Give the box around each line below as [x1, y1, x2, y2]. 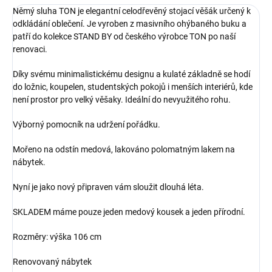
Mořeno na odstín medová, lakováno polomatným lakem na [13, 144, 235, 155]
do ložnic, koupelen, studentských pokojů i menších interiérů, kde [13, 82, 253, 92]
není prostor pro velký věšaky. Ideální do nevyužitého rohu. [13, 95, 233, 105]
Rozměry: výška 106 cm [13, 232, 101, 242]
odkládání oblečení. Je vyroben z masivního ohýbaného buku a [13, 19, 246, 29]
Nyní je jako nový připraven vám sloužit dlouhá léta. [13, 182, 206, 192]
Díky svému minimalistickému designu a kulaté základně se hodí [13, 69, 250, 80]
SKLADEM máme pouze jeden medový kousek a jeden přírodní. [13, 207, 245, 217]
